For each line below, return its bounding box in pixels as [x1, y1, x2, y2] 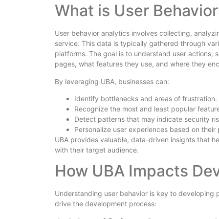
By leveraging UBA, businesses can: [55, 77, 169, 86]
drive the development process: [55, 199, 156, 208]
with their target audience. [55, 145, 139, 154]
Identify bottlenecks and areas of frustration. [74, 94, 217, 103]
